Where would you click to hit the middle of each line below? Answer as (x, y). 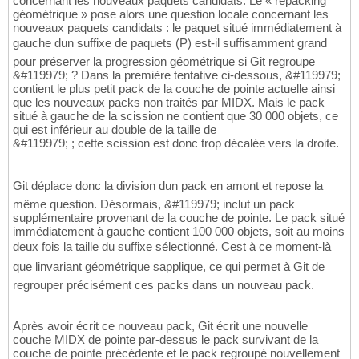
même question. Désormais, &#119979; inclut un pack (154, 204)
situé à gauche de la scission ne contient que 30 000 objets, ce (175, 116)
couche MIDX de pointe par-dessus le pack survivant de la (165, 340)
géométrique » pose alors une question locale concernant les (171, 14)
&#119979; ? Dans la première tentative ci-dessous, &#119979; (177, 75)
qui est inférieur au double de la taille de (115, 130)
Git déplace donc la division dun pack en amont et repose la (168, 186)
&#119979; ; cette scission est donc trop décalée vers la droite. (176, 143)
